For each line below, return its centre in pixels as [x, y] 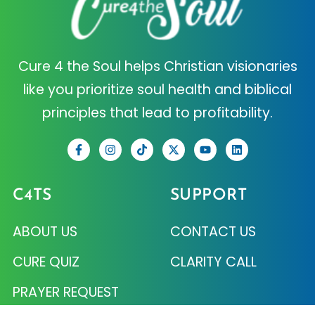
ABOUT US [45, 232]
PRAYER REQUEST [65, 292]
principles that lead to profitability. [157, 113]
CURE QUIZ [46, 262]
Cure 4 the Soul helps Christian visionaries [157, 67]
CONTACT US [213, 232]
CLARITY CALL [213, 262]
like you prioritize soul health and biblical [157, 90]
